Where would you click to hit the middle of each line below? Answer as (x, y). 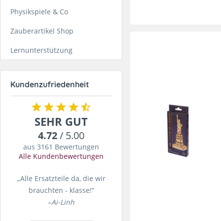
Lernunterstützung (41, 50)
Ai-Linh (63, 202)
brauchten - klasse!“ (61, 190)
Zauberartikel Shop (42, 31)
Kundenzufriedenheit (50, 84)
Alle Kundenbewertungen (61, 156)
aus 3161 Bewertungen (61, 147)
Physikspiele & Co (39, 11)
